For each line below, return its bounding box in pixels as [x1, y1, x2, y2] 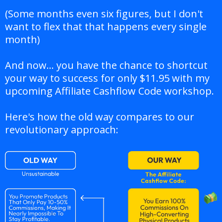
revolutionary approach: [5, 123, 118, 137]
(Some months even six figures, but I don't [5, 7, 203, 21]
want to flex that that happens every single [5, 20, 207, 34]
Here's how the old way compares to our [5, 110, 194, 124]
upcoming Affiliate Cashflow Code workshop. [5, 84, 214, 98]
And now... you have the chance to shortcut [5, 58, 208, 72]
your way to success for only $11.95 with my [5, 71, 210, 85]
